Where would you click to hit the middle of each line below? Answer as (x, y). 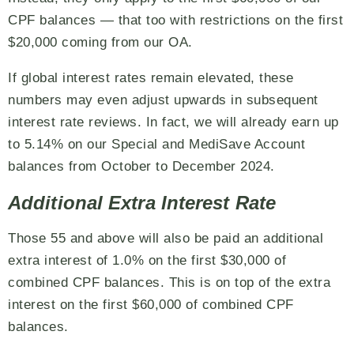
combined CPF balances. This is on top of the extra (169, 282)
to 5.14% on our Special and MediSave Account (156, 144)
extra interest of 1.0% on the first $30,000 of (147, 260)
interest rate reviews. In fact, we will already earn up (173, 122)
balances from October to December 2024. (141, 166)
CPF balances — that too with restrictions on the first (175, 20)
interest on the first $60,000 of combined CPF (151, 305)
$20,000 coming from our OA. (100, 42)
